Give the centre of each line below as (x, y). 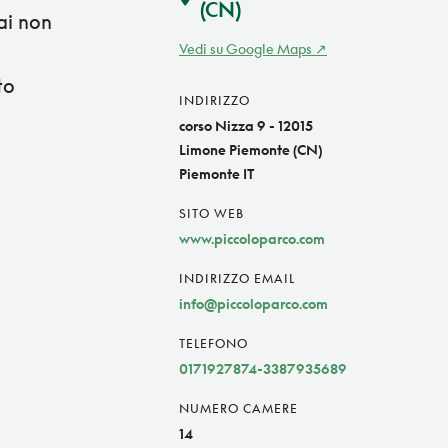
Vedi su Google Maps (245, 49)
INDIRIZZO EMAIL (237, 279)
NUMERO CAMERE (238, 409)
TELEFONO (213, 344)
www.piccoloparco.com (252, 239)
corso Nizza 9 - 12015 (246, 126)
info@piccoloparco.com (253, 304)
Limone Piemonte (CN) (250, 150)
